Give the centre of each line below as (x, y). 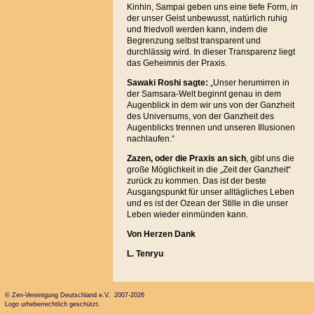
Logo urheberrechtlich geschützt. (52, 305)
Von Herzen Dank (161, 234)
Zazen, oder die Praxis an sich (186, 158)
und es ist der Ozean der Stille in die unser (207, 203)
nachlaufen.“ (150, 139)
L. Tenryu (145, 254)
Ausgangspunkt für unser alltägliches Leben (210, 192)
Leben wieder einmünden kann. (187, 214)
